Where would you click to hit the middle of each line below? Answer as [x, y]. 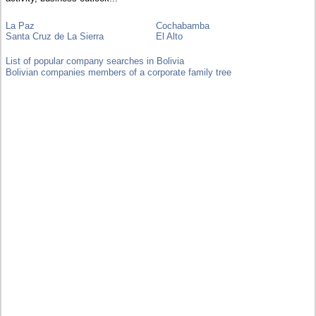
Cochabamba [183, 25]
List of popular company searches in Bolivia [95, 61]
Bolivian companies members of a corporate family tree [119, 72]
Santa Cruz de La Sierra [55, 36]
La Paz [20, 25]
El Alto [170, 36]
